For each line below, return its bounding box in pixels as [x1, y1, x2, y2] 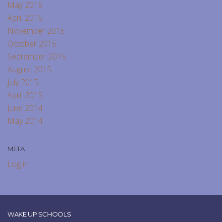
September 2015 [7, 51, 66, 62]
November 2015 [7, 25, 65, 37]
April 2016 [7, 12, 43, 24]
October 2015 [7, 38, 56, 50]
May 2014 [7, 115, 43, 127]
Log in [7, 159, 29, 170]
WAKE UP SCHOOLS [7, 210, 71, 219]
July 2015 [7, 77, 39, 88]
